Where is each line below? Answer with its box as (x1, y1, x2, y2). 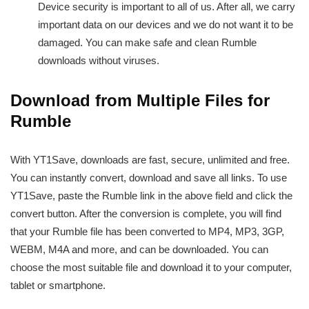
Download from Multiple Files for (10, 90, 270, 110)
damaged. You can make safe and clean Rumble (38, 36, 257, 48)
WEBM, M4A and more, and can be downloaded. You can (10, 243, 268, 255)
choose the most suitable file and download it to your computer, (10, 261, 292, 273)
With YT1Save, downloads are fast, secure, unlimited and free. (10, 153, 290, 166)
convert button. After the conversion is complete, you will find (10, 207, 281, 219)
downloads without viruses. (38, 54, 159, 66)
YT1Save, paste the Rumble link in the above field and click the (10, 189, 292, 201)
